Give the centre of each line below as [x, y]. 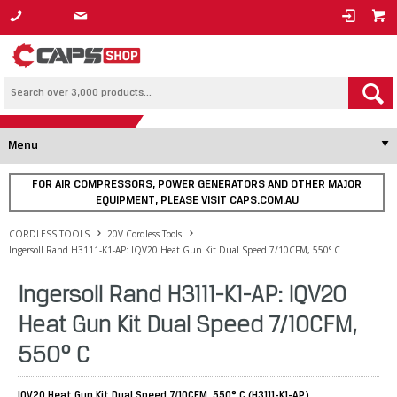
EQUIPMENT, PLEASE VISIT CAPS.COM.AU [197, 201]
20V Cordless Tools [144, 234]
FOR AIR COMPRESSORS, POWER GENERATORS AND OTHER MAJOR [197, 185]
